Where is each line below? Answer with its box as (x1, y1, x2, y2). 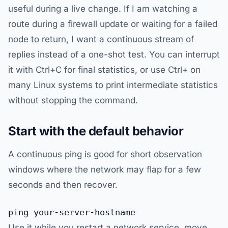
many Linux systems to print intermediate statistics (8, 80, 218, 90)
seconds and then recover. (8, 180, 118, 190)
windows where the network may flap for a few (8, 164, 201, 175)
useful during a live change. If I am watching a (8, 4, 197, 14)
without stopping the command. (8, 95, 138, 105)
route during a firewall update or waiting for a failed (8, 19, 217, 29)
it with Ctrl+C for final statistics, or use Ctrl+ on (8, 65, 201, 75)
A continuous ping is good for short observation (8, 149, 202, 159)
